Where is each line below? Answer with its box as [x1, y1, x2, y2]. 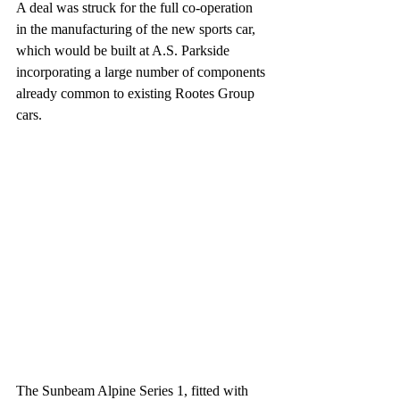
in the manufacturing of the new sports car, [16, 21, 259, 37]
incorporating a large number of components [16, 64, 269, 79]
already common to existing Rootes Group [16, 86, 262, 101]
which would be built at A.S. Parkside [16, 43, 233, 58]
